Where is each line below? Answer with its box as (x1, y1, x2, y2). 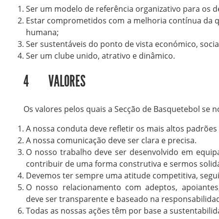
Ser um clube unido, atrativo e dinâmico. (25, 50, 175, 61)
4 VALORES (23, 71, 86, 90)
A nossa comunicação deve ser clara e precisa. (25, 135, 197, 146)
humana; (25, 26, 59, 38)
